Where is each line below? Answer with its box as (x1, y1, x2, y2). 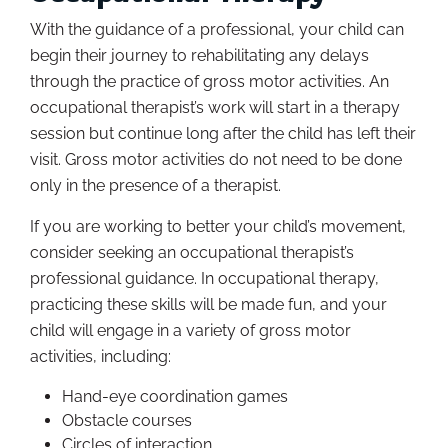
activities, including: (30, 346, 171, 366)
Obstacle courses (62, 410, 192, 430)
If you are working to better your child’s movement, (30, 216, 406, 236)
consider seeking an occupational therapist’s (30, 242, 354, 262)
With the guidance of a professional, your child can (30, 19, 404, 39)
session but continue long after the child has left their (30, 123, 416, 143)
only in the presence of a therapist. (30, 175, 281, 195)
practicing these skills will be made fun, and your (30, 294, 387, 314)
